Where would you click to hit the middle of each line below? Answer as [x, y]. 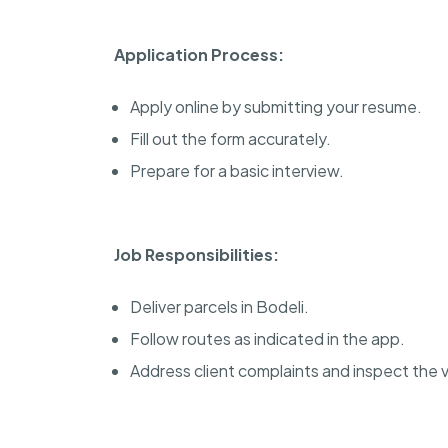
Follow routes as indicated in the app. [267, 338]
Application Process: [199, 54]
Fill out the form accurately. [230, 138]
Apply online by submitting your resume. [276, 106]
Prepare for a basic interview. [237, 170]
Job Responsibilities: [196, 254]
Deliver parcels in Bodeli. [219, 306]
